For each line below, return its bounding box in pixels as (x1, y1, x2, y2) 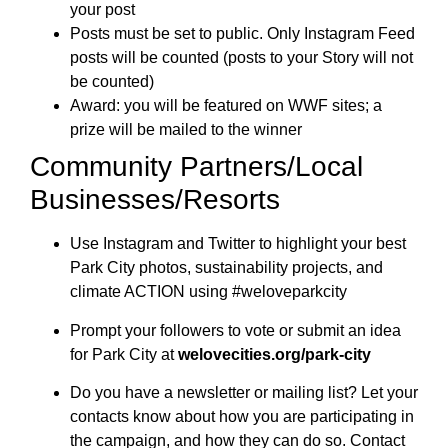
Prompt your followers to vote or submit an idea (70, 321, 401, 339)
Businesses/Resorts (30, 184, 280, 216)
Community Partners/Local (30, 151, 363, 183)
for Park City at (70, 345, 178, 363)
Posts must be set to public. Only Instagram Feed (70, 25, 415, 43)
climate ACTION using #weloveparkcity (70, 283, 347, 301)
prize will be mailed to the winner (70, 121, 302, 139)
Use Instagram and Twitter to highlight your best (70, 235, 406, 253)
